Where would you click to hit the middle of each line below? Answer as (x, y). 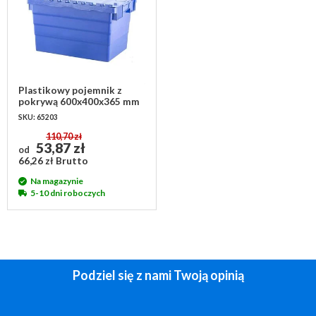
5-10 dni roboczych (68, 193)
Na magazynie (57, 181)
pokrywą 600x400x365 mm (79, 102)
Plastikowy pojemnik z (70, 90)
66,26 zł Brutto (53, 161)
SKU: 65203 (38, 117)
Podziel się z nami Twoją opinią (158, 275)
